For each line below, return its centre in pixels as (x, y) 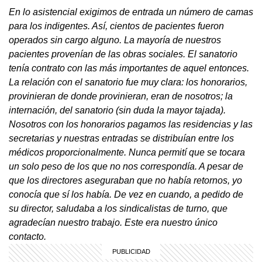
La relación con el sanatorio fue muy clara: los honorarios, (128, 82)
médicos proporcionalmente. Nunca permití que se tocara (127, 152)
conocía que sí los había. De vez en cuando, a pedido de (126, 194)
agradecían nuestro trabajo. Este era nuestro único (113, 222)
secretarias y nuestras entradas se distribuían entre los (121, 138)
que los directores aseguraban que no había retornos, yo (125, 180)
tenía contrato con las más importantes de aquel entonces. (129, 68)
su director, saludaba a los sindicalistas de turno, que (118, 208)
